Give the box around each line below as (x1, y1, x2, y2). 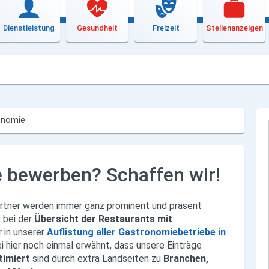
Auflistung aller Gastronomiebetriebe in (47, 226, 226, 238)
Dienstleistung (3, 23, 55, 32)
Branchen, (163, 252, 209, 264)
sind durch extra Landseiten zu (32, 252, 164, 264)
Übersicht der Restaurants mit (34, 213, 173, 225)
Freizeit (152, 23, 180, 32)
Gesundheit (77, 23, 118, 32)
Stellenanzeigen (205, 23, 263, 32)
